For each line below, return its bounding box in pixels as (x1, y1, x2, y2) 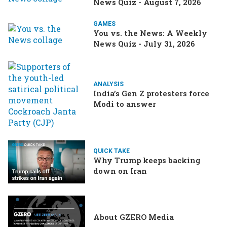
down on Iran (93, 166, 147, 176)
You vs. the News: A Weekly (93, 27, 207, 38)
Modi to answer (93, 98, 156, 109)
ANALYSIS (93, 80, 124, 88)
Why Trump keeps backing (93, 155, 201, 166)
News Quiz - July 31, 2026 (93, 38, 195, 49)
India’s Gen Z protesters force (93, 88, 209, 98)
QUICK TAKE (93, 147, 130, 155)
